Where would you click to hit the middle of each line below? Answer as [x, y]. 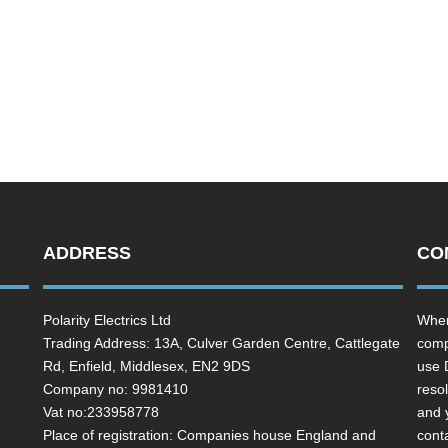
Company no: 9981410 [115, 388]
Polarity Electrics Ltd [107, 319]
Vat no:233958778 [101, 411]
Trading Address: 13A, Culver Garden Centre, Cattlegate [221, 342]
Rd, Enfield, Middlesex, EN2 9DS [146, 365]
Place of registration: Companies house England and [209, 434]
